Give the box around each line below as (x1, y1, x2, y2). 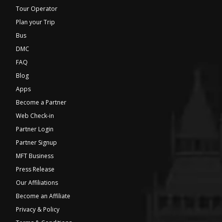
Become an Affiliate (16, 192, 70, 201)
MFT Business (16, 152, 54, 161)
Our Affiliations (16, 178, 58, 187)
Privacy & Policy (16, 205, 59, 214)
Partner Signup (16, 138, 57, 147)
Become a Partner (16, 98, 66, 107)
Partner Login (16, 125, 54, 134)
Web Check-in (16, 111, 54, 120)
